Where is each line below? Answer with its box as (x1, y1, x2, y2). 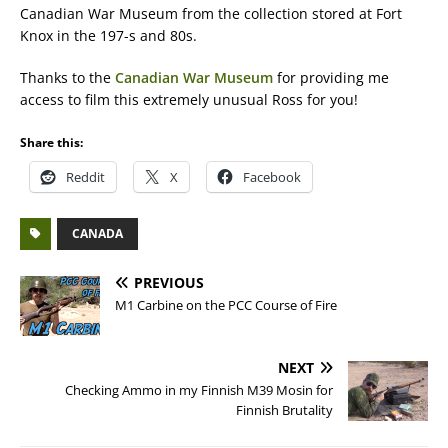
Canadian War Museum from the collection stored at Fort (20, 4, 402, 23)
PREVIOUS (134, 273, 204, 292)
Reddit (66, 168, 105, 186)
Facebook (243, 168, 301, 186)
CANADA (72, 225, 123, 242)
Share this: (20, 134, 83, 151)
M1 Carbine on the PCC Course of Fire (115, 296, 337, 314)
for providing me (273, 68, 389, 87)
